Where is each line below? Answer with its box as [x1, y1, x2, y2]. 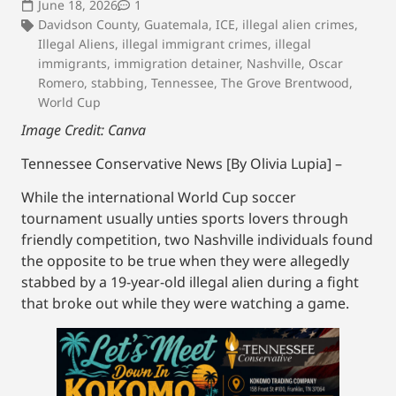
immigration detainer [114, 54, 240, 72]
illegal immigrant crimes [122, 34, 268, 52]
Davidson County [38, 15, 137, 33]
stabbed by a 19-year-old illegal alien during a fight [21, 272, 359, 293]
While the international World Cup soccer [21, 187, 296, 208]
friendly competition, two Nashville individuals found [21, 230, 373, 250]
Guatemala [144, 15, 209, 33]
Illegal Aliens [38, 34, 115, 52]
